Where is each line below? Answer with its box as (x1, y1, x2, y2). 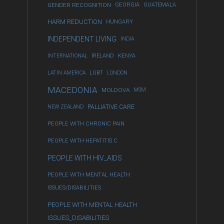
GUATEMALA (143, 1, 176, 8)
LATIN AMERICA (47, 69, 85, 76)
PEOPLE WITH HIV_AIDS (47, 154, 122, 162)
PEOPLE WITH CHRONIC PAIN (47, 120, 124, 127)
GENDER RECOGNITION (47, 1, 111, 8)
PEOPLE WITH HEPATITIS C (47, 137, 117, 144)
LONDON (107, 69, 127, 76)
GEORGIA (115, 1, 139, 8)
